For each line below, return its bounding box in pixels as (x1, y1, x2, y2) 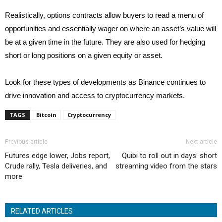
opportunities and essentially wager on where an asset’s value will (5, 24, 216, 33)
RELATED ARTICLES (11, 207, 73, 216)
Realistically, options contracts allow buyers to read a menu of (5, 11, 204, 20)
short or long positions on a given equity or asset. (5, 51, 163, 60)
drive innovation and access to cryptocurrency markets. (5, 91, 185, 100)
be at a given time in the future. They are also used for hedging (5, 38, 205, 47)
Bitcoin (36, 111, 56, 119)
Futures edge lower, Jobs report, (5, 151, 110, 161)
